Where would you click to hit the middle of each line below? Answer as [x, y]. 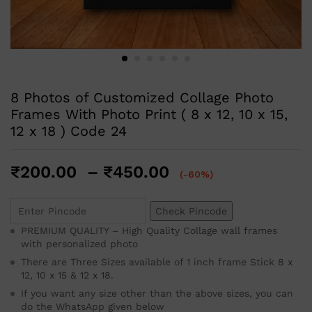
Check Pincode [191, 211]
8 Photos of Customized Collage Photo [142, 97]
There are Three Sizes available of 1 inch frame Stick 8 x [157, 262]
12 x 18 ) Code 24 [69, 131]
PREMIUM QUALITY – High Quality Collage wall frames [149, 231]
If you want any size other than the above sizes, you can [157, 293]
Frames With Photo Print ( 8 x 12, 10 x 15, [149, 114]
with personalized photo [79, 244]
